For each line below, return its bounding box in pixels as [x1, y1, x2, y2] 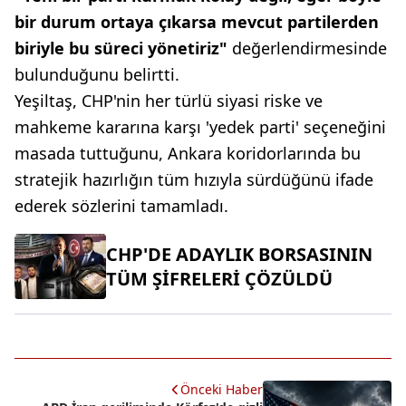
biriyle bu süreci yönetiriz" [14, 37, 227, 60]
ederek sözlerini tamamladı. [14, 195, 228, 217]
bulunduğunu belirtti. [14, 63, 179, 86]
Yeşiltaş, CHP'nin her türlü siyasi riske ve [14, 90, 323, 112]
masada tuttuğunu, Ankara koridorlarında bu [14, 142, 361, 165]
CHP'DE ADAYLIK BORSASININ [105, 242, 372, 267]
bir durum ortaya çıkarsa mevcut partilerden [14, 11, 379, 34]
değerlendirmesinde [227, 37, 387, 60]
